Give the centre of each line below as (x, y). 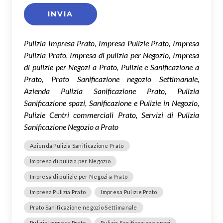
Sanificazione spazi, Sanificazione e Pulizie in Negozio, (111, 103)
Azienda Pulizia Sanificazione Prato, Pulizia (111, 91)
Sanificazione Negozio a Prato (71, 127)
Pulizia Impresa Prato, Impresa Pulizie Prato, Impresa (111, 43)
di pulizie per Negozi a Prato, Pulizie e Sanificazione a (111, 67)
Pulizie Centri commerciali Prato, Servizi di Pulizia (111, 115)
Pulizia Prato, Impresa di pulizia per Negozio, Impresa (111, 55)
